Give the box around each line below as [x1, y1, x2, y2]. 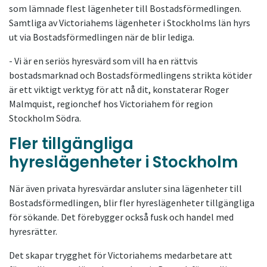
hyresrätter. [9, 225, 57, 237]
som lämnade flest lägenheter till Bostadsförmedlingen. [9, 2, 241, 14]
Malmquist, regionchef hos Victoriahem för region [9, 97, 213, 110]
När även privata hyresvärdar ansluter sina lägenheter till [9, 182, 242, 194]
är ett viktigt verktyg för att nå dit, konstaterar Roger [9, 83, 229, 95]
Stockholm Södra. [9, 111, 81, 124]
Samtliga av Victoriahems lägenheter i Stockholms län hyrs [9, 16, 250, 29]
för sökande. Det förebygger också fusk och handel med [9, 210, 234, 223]
